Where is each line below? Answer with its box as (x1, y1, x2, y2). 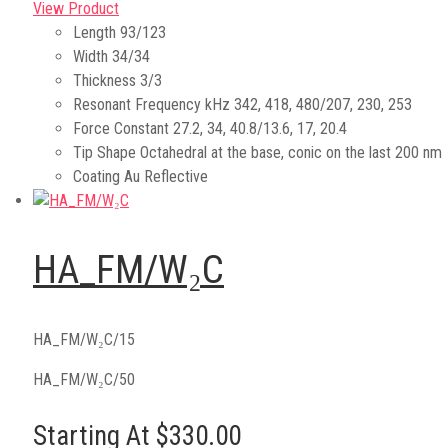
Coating (73, 166, 120, 186)
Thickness (73, 70, 136, 90)
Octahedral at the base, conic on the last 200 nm (140, 142, 442, 162)
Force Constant (73, 118, 169, 138)
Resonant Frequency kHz (73, 94, 230, 114)
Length (73, 22, 116, 42)
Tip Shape (73, 142, 136, 162)
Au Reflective (124, 166, 208, 186)
